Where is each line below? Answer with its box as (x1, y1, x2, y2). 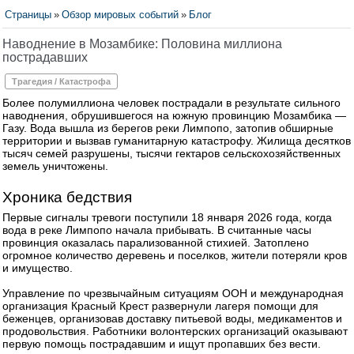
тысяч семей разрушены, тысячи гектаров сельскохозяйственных (2, 147, 341, 160)
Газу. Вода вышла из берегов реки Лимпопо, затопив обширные (2, 122, 333, 134)
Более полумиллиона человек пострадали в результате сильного (2, 96, 341, 109)
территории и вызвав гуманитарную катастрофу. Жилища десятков (2, 134, 351, 147)
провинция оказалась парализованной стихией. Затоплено (2, 236, 309, 249)
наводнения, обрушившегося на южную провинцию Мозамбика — (2, 109, 346, 122)
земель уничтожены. (2, 160, 108, 172)
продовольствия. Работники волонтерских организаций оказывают (2, 325, 348, 337)
